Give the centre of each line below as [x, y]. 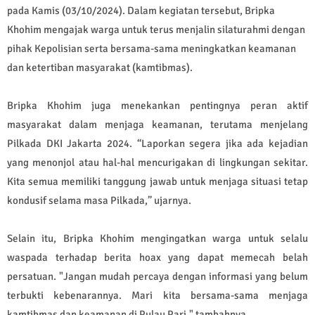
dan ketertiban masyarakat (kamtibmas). [100, 67]
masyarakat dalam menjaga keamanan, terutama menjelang [157, 124]
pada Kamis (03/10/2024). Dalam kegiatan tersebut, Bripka [141, 10]
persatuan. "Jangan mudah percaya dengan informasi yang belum [157, 276]
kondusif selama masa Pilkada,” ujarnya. [99, 200]
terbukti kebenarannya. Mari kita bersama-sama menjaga [157, 295]
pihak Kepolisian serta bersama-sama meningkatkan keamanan [152, 48]
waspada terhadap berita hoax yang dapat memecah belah [157, 257]
